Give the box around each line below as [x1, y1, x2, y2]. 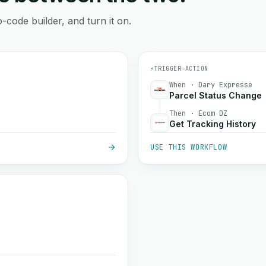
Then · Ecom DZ [169, 109, 227, 118]
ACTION [185, 65, 208, 72]
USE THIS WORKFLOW [150, 142, 227, 152]
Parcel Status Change [169, 90, 262, 100]
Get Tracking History [169, 119, 256, 129]
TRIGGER [154, 65, 181, 72]
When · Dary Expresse [169, 80, 252, 90]
